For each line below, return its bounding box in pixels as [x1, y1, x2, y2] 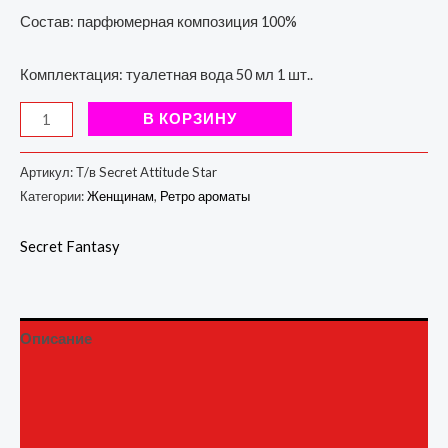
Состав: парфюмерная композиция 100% [20, 13, 297, 31]
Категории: [20, 187, 87, 204]
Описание [20, 330, 92, 348]
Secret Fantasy [20, 237, 119, 255]
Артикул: [20, 163, 76, 180]
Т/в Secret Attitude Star [76, 163, 217, 180]
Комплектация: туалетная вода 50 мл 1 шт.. [20, 65, 313, 83]
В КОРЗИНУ [142, 110, 237, 128]
